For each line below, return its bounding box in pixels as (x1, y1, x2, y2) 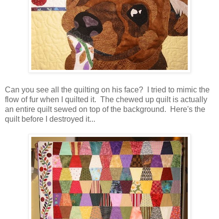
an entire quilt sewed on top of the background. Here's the (5, 105, 205, 113)
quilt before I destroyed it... (5, 114, 95, 123)
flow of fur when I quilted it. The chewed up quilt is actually (5, 95, 207, 104)
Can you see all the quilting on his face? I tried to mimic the (5, 85, 210, 94)
